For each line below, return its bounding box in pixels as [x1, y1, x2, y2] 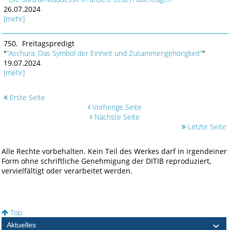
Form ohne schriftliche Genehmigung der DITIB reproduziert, [2, 156, 212, 166]
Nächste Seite [92, 112, 140, 122]
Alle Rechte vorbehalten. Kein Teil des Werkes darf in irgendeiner [2, 146, 227, 157]
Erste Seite [7, 92, 45, 103]
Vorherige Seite [90, 102, 142, 112]
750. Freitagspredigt [3, 39, 74, 49]
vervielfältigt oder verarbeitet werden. [2, 166, 133, 176]
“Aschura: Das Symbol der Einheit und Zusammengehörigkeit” [6, 48, 202, 59]
